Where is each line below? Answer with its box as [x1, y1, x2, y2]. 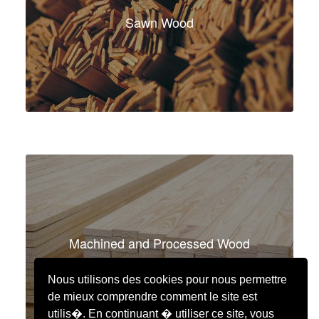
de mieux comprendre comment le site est [48, 290, 258, 303]
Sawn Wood [125, 12, 194, 31]
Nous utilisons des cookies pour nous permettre [48, 273, 288, 286]
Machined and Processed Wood [68, 234, 250, 252]
